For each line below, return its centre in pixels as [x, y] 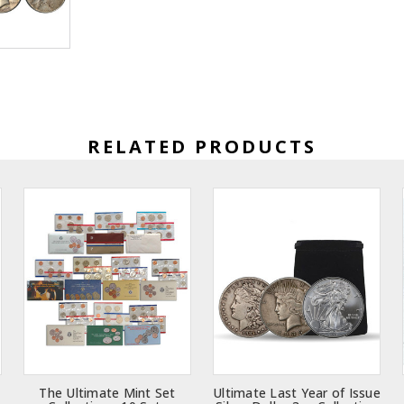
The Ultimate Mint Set [107, 393]
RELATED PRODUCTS [202, 147]
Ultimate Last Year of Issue [297, 393]
